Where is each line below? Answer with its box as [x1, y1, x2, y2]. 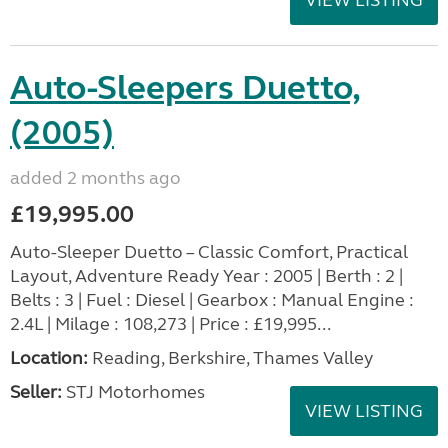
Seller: [10, 380, 62, 403]
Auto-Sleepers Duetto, [10, 66, 361, 109]
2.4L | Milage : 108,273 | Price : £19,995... [10, 312, 331, 335]
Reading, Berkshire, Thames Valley [88, 346, 373, 369]
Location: [10, 346, 88, 369]
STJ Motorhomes [62, 380, 205, 403]
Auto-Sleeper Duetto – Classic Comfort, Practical [10, 240, 408, 263]
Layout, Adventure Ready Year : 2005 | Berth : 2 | [10, 264, 403, 287]
